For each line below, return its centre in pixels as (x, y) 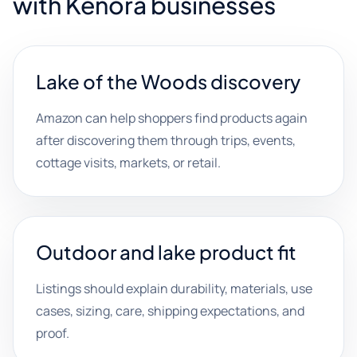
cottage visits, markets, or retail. (128, 163)
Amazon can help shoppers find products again (172, 118)
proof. (53, 333)
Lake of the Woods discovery (168, 81)
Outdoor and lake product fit (166, 252)
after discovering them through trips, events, (166, 140)
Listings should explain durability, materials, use (174, 288)
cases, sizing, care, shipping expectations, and (170, 311)
